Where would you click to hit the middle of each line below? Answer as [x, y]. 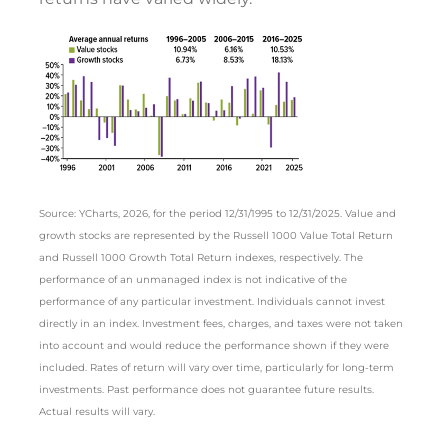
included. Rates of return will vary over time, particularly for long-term [216, 368]
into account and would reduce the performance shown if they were [214, 346]
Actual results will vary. [97, 412]
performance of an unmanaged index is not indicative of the [193, 280]
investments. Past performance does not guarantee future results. [206, 390]
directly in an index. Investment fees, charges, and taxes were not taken [221, 324]
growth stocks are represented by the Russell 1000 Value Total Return [216, 236]
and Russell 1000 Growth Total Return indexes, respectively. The [201, 258]
